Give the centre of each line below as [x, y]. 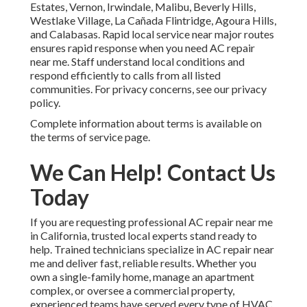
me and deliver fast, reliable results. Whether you [143, 263]
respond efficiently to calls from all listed [125, 75]
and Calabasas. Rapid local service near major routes [152, 34]
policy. [45, 103]
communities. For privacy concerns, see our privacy [148, 89]
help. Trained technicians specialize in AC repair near [152, 249]
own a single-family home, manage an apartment [142, 277]
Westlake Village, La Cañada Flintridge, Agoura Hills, [153, 21]
